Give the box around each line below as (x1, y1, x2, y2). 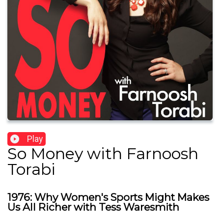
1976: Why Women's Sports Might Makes (7, 191, 209, 204)
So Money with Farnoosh (7, 144, 198, 164)
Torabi (7, 160, 55, 179)
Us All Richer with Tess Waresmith (7, 201, 179, 214)
